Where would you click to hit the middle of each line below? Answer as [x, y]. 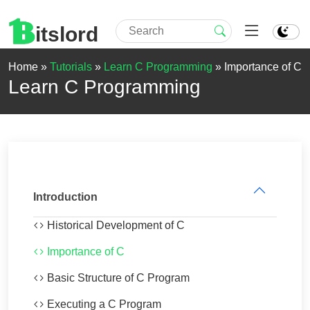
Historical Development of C [115, 225]
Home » [29, 67]
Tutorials [71, 67]
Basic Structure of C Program [117, 278]
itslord [67, 34]
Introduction [65, 197]
